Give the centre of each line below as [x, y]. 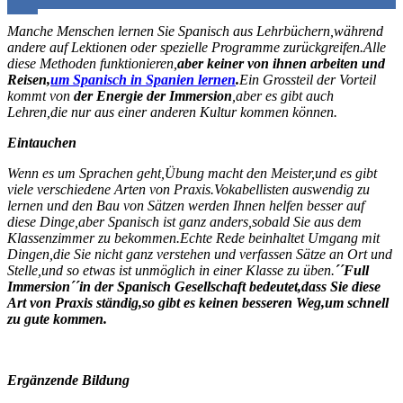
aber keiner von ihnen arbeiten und [281, 63]
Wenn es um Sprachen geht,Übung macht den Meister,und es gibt [192, 173]
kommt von [40, 95]
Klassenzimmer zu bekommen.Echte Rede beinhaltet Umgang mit [193, 237]
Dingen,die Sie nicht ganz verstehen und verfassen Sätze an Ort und [200, 254]
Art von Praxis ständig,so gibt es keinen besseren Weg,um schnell [198, 302]
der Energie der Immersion [153, 95]
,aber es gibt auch [283, 95]
